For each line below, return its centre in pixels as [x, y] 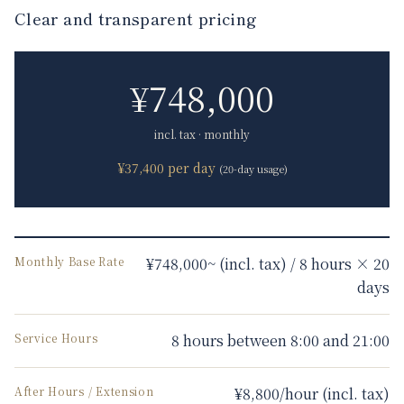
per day [189, 168]
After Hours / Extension [84, 391]
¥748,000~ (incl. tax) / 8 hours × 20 [268, 264]
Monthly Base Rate [69, 261]
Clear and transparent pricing [136, 18]
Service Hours [56, 338]
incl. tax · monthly [202, 134]
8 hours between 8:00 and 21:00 [280, 340]
